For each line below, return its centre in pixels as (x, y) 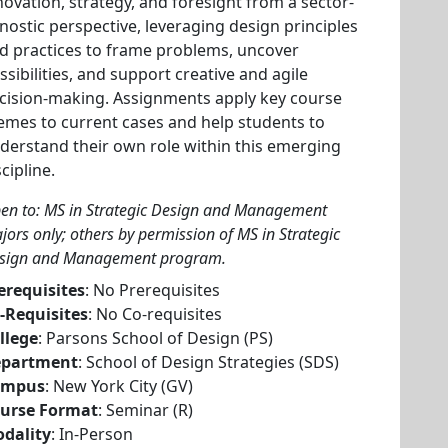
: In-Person (92, 434)
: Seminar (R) (145, 410)
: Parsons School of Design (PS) (155, 338)
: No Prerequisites (152, 290)
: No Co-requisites (155, 314)
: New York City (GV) (119, 386)
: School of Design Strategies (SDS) (208, 362)
